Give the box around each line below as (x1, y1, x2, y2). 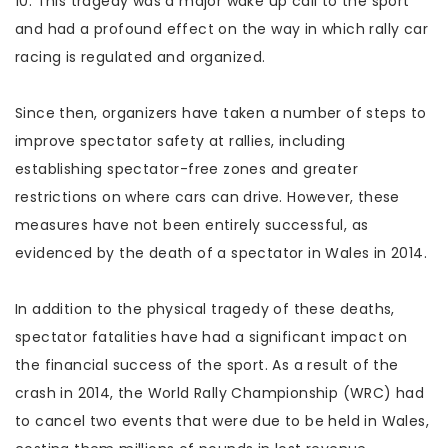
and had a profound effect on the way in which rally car (15, 19, 428, 39)
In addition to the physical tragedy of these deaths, (15, 299, 395, 319)
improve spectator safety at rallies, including (15, 131, 346, 151)
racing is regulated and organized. (15, 47, 266, 67)
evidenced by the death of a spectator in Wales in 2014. (15, 243, 427, 263)
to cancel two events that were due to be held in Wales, (15, 411, 429, 431)
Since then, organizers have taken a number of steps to (15, 103, 427, 123)
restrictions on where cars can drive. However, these (15, 187, 400, 207)
